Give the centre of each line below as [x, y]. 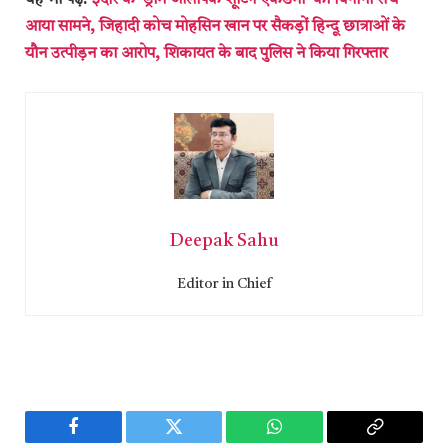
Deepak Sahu [224, 241]
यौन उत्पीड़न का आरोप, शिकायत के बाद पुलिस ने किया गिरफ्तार [206, 53]
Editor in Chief [224, 284]
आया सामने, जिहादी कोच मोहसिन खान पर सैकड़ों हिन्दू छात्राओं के [215, 26]
